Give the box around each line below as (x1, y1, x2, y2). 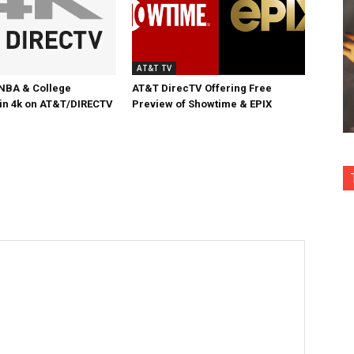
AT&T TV (137, 62, 172, 73)
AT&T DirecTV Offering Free (132, 82, 273, 94)
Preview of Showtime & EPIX (132, 98, 273, 110)
